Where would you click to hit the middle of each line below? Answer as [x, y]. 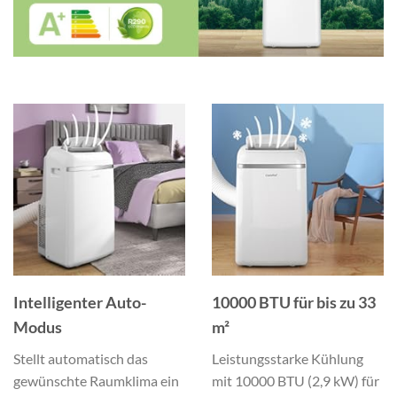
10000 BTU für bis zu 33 [294, 302]
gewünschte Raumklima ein [96, 380]
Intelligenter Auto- [80, 302]
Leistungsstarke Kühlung [288, 358]
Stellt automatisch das [81, 358]
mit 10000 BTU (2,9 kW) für [296, 380]
